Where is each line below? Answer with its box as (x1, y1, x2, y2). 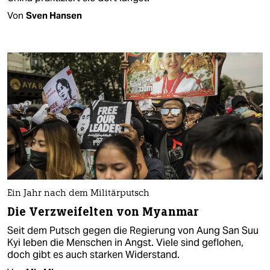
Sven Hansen (26, 9, 82, 21)
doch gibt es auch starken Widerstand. (7, 248, 180, 262)
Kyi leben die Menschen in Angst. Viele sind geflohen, (7, 236, 243, 250)
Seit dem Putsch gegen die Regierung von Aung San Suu (7, 224, 259, 237)
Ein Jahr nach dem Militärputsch (7, 189, 149, 199)
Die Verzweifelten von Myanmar (7, 204, 199, 220)
